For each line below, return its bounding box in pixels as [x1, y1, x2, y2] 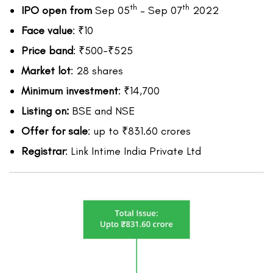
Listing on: [21, 104, 69, 118]
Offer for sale [21, 124, 88, 138]
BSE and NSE [69, 104, 135, 118]
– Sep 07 [137, 4, 182, 18]
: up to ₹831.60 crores [88, 124, 191, 138]
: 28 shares [71, 64, 123, 78]
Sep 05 [92, 4, 130, 18]
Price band [21, 44, 73, 58]
